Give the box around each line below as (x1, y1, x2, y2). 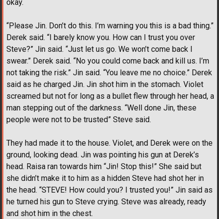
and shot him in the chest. (6, 208, 93, 218)
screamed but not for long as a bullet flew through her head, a (6, 91, 214, 101)
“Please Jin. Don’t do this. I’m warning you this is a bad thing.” (6, 21, 214, 30)
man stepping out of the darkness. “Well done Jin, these (6, 103, 197, 112)
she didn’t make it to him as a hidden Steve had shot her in (6, 173, 204, 183)
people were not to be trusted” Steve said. (6, 114, 151, 124)
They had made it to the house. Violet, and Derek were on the (6, 138, 213, 148)
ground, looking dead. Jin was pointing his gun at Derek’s (6, 150, 199, 159)
